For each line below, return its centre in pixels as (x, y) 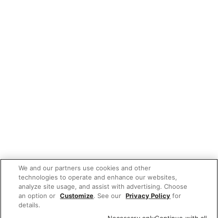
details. (30, 205)
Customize (77, 196)
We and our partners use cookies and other (85, 168)
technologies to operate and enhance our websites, (98, 177)
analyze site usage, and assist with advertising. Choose (103, 186)
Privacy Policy (148, 196)
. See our (109, 196)
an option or (38, 196)
